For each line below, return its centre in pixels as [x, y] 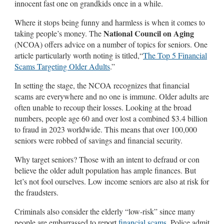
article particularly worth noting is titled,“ [79, 55]
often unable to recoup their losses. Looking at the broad [103, 107]
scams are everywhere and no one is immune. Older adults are [112, 96]
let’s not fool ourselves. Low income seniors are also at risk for [112, 181]
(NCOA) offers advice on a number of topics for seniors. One [111, 44]
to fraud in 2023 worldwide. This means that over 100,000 [106, 129]
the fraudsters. [36, 192]
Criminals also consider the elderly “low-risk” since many [105, 211]
